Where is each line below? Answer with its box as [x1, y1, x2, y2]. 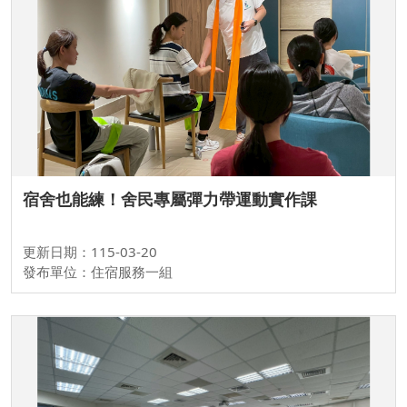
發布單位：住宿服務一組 [23, 263, 173, 282]
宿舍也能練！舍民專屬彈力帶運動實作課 [23, 188, 317, 211]
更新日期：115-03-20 [23, 243, 157, 262]
